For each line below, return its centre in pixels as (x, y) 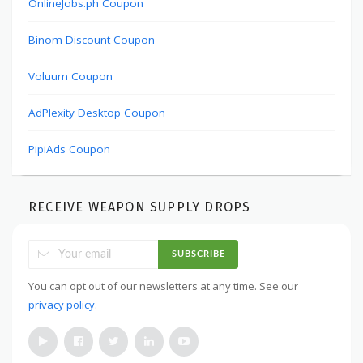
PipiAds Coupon (69, 149)
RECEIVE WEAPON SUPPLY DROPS (140, 207)
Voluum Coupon (70, 76)
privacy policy (62, 304)
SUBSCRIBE (198, 254)
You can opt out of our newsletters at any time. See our (163, 286)
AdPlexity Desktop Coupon (97, 112)
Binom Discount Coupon (92, 39)
